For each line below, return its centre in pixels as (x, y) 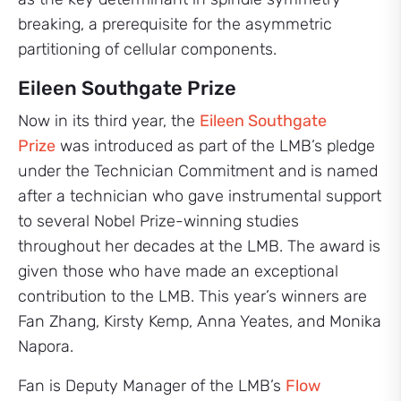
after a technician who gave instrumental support (200, 196)
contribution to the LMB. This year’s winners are (192, 296)
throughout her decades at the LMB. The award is (199, 246)
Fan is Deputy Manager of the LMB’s (152, 386)
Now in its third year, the (109, 121)
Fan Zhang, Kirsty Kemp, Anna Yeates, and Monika (200, 321)
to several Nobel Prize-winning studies (158, 221)
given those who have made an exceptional (178, 271)
